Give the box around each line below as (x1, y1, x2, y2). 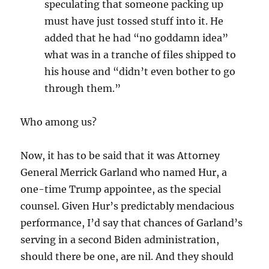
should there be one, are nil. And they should (20, 250, 234, 262)
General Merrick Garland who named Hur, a (20, 166, 228, 178)
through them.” (44, 82, 121, 94)
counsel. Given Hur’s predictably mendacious (20, 199, 235, 212)
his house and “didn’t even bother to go (44, 65, 236, 77)
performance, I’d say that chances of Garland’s (20, 216, 243, 229)
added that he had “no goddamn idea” (44, 31, 229, 44)
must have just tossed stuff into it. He (44, 14, 224, 27)
